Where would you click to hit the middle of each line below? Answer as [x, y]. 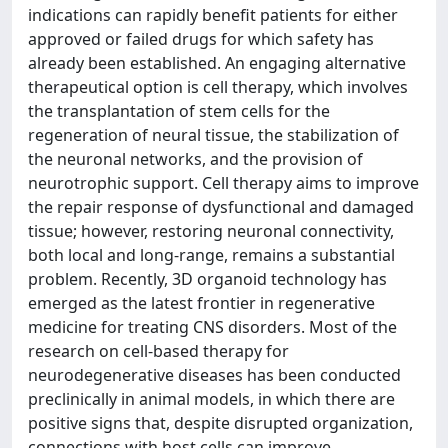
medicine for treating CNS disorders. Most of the [212, 327]
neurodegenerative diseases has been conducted [214, 375]
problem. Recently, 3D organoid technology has [207, 279]
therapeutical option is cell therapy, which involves [218, 87]
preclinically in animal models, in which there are [211, 399]
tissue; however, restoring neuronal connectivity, [211, 231]
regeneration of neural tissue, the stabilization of [213, 135]
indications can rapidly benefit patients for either [213, 15]
